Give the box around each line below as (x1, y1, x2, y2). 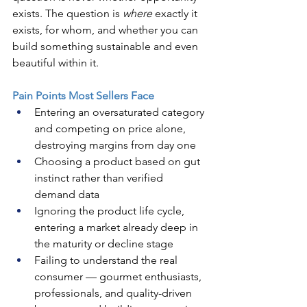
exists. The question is (12, 6, 123, 20)
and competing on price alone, (34, 121, 188, 135)
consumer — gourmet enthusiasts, (34, 269, 204, 283)
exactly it (152, 6, 200, 20)
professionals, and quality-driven (34, 286, 195, 299)
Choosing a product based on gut (34, 154, 203, 168)
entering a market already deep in (34, 220, 201, 234)
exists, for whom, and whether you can (12, 23, 201, 36)
